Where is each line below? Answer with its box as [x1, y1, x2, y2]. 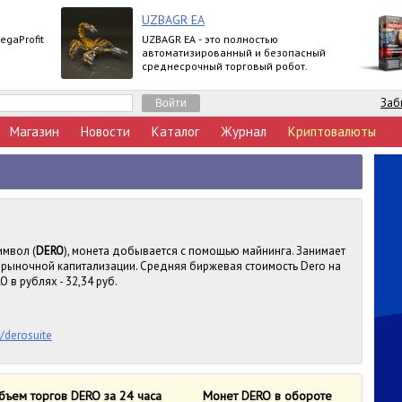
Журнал [221, 123, 267, 140]
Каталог [152, 123, 199, 140]
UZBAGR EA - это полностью [142, 32, 278, 46]
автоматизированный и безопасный [142, 46, 326, 59]
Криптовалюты [288, 123, 376, 140]
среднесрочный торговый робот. [142, 59, 308, 73]
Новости [81, 123, 130, 140]
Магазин [10, 123, 59, 140]
